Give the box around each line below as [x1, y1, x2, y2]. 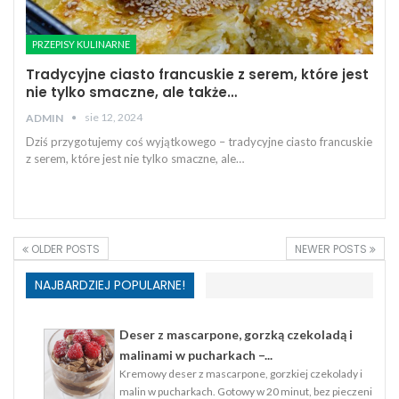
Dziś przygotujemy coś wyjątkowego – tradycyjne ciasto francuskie [26, 134, 372, 149]
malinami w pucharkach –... [119, 346, 273, 362]
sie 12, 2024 [85, 110, 142, 124]
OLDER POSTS [28, 240, 100, 256]
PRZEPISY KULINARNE [32, 37, 130, 50]
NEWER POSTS [295, 240, 370, 256]
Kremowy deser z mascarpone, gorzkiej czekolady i [119, 366, 362, 380]
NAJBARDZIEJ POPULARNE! [35, 275, 185, 294]
